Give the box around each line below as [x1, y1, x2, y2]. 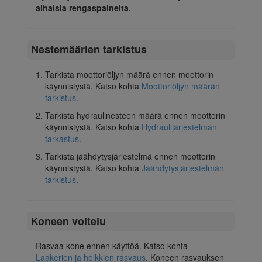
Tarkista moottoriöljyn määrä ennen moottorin [45, 68, 214, 80]
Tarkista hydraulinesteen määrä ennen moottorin [45, 109, 226, 121]
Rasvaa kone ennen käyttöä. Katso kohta [36, 239, 188, 251]
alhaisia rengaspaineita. [36, 2, 131, 14]
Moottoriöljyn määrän [142, 80, 220, 92]
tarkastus [45, 132, 80, 144]
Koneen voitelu [31, 213, 106, 229]
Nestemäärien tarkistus [31, 42, 147, 57]
